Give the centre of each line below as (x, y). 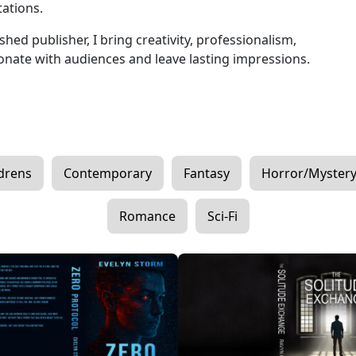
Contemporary (107, 173)
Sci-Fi (222, 216)
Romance (147, 216)
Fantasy (206, 173)
